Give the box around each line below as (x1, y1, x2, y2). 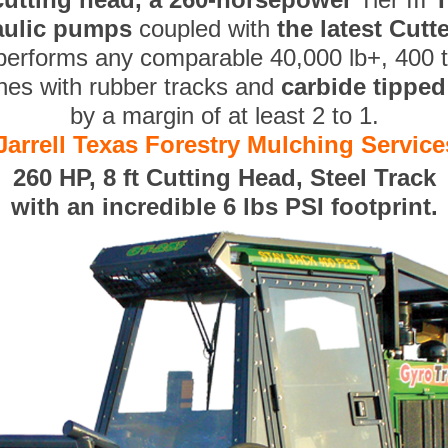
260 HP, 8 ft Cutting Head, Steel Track (12, 164, 436, 192)
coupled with (132, 15, 277, 43)
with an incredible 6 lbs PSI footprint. (10, 193, 438, 221)
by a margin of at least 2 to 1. (69, 102, 379, 130)
